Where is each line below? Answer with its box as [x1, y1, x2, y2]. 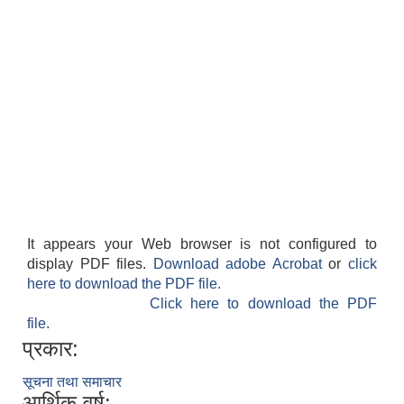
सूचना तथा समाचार [23, 374, 122, 390]
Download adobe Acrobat [152, 256, 329, 272]
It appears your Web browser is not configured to [27, 236, 377, 252]
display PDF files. [27, 256, 153, 272]
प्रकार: [23, 336, 78, 362]
